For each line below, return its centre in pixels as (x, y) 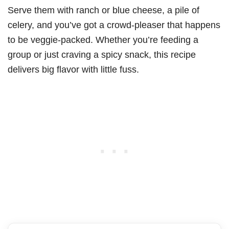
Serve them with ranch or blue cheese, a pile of (104, 10)
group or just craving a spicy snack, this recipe (102, 54)
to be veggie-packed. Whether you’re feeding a (103, 39)
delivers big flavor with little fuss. (73, 69)
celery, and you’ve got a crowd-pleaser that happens (114, 25)
